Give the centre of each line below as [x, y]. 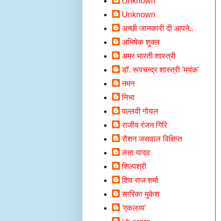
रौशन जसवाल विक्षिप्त [152, 139]
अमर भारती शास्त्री [149, 56]
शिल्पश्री [134, 166]
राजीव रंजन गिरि [145, 125]
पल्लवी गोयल [140, 111]
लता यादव [136, 153]
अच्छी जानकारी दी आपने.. [158, 28]
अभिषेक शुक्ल [141, 42]
